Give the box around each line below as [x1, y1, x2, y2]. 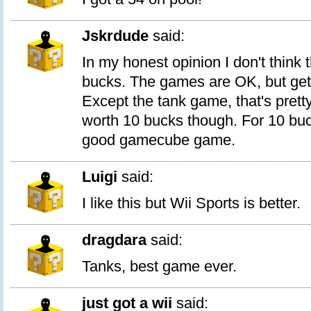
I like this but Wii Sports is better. [82, 194, 301, 212]
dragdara [82, 231, 146, 249]
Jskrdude [82, 27, 149, 44]
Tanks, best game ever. [82, 258, 237, 275]
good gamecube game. [82, 131, 235, 149]
